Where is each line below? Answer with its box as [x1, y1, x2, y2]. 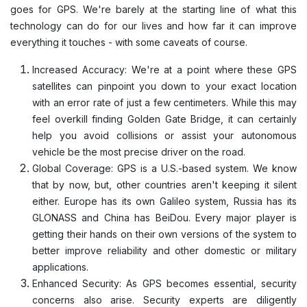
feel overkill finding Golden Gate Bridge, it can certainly [32, 113, 297, 125]
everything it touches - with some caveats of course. [10, 36, 250, 49]
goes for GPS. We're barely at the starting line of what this [10, 3, 297, 16]
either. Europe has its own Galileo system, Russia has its [32, 195, 297, 208]
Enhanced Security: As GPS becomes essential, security [32, 278, 297, 290]
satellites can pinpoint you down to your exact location [32, 80, 297, 93]
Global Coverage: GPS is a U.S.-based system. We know [32, 162, 297, 175]
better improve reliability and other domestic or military [32, 245, 297, 257]
